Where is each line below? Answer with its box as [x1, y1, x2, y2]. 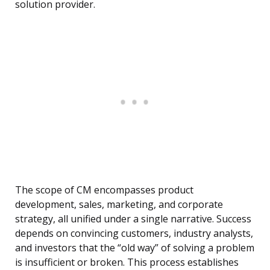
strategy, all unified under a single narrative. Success [15, 212, 251, 226]
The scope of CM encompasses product [15, 183, 193, 197]
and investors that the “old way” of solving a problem [15, 241, 254, 255]
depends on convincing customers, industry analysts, [15, 227, 253, 240]
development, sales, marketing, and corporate [15, 198, 223, 212]
